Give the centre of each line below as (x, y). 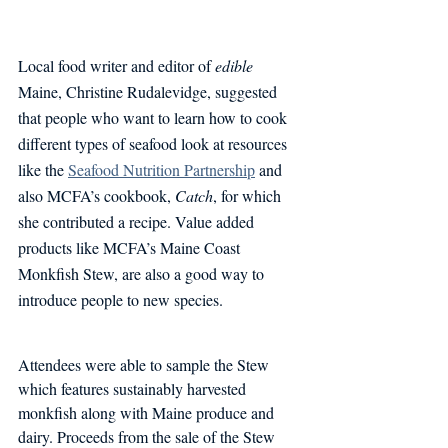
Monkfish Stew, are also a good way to (143, 273)
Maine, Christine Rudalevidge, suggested (149, 91)
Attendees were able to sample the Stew (145, 364)
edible (236, 65)
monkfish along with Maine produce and (148, 412)
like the (43, 169)
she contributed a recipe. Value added (138, 221)
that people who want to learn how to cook (154, 117)
